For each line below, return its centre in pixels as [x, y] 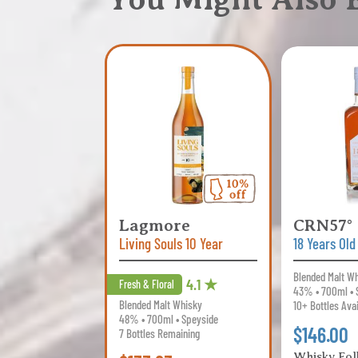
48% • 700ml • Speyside [169, 319]
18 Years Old [325, 244]
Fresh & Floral [147, 284]
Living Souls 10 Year [171, 244]
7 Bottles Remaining [160, 334]
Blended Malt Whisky [161, 305]
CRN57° [324, 226]
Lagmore [155, 226]
